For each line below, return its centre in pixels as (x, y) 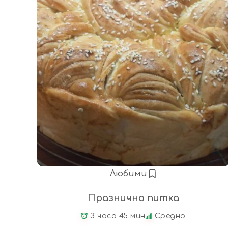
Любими (128, 173)
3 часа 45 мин (118, 216)
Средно (170, 216)
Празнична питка (133, 198)
